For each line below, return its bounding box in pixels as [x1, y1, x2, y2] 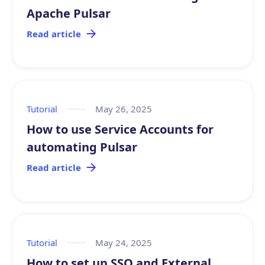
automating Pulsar [27, 139, 137, 155]
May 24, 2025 [95, 237, 152, 248]
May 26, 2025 [95, 103, 152, 115]
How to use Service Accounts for [27, 121, 214, 137]
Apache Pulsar [27, 5, 111, 21]
